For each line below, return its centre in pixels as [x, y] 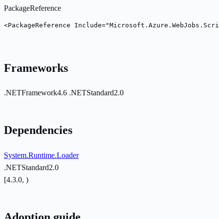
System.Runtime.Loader [41, 155]
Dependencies [38, 130]
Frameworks [36, 68]
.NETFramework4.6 [36, 93]
